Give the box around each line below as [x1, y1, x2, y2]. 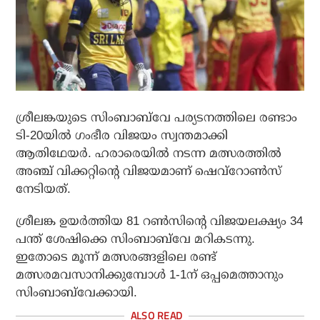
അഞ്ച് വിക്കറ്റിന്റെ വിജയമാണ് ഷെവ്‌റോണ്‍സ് [16, 164, 282, 179]
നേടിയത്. [16, 182, 71, 196]
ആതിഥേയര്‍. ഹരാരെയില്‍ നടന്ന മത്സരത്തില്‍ [16, 146, 282, 161]
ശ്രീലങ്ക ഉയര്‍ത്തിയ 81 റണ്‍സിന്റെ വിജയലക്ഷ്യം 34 [16, 214, 304, 229]
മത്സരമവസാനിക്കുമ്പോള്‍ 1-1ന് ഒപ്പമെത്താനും [16, 268, 284, 282]
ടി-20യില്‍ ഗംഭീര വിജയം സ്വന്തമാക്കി [16, 129, 229, 143]
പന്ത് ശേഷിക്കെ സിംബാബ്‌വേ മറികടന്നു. [16, 232, 256, 246]
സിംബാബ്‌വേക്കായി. [16, 286, 138, 300]
